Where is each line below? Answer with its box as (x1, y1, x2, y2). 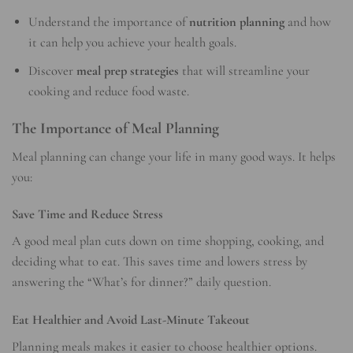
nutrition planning (189, 14, 285, 31)
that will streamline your (179, 63, 310, 80)
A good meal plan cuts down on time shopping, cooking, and (12, 233, 324, 250)
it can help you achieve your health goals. (28, 35, 237, 51)
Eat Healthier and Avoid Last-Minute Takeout (12, 311, 250, 328)
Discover (28, 63, 77, 80)
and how (284, 14, 332, 31)
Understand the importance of (28, 14, 190, 31)
